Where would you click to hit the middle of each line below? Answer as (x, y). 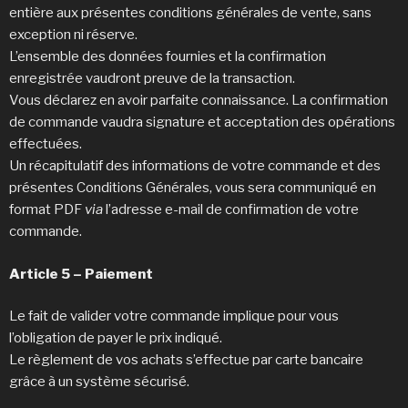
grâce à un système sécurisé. (99, 382)
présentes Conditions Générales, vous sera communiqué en (193, 188)
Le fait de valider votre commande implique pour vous (174, 316)
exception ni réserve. (76, 35)
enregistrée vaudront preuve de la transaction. (153, 79)
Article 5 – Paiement (81, 274)
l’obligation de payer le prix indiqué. (118, 338)
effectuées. (48, 144)
